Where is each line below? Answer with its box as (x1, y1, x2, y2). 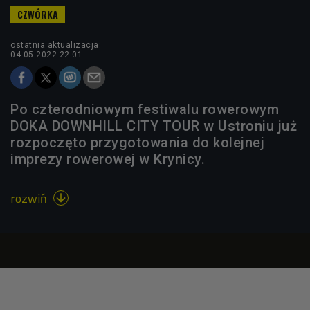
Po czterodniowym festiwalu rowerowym (10, 100, 279, 118)
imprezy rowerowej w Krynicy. (10, 150, 205, 167)
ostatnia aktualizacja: (10, 39, 101, 50)
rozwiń (10, 188, 50, 208)
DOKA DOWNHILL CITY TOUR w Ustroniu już (10, 117, 297, 134)
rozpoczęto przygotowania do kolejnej (10, 134, 264, 151)
